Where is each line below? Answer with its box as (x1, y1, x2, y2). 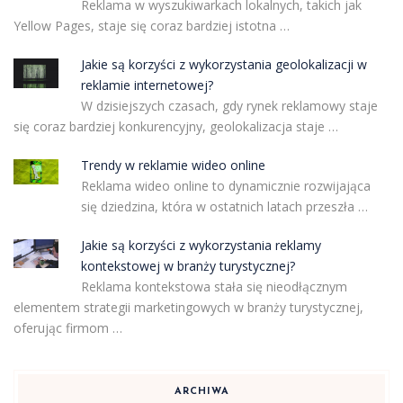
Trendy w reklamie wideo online (80, 156, 265, 174)
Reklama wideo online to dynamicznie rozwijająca (80, 176, 371, 194)
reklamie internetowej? (80, 76, 213, 94)
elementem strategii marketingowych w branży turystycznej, (13, 298, 363, 316)
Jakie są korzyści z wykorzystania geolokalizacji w (80, 55, 367, 73)
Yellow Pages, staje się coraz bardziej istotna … (13, 16, 290, 34)
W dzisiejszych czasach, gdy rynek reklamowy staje (80, 96, 378, 114)
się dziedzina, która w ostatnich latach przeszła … (80, 197, 368, 215)
